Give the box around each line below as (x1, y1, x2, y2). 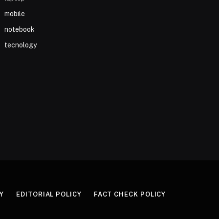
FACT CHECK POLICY (93, 191, 166, 198)
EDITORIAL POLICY (16, 191, 82, 198)
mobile (4, 9, 25, 18)
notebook (4, 25, 35, 33)
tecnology (4, 41, 37, 49)
